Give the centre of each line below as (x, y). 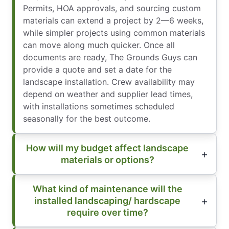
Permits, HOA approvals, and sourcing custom (112, 8)
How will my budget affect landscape (107, 148)
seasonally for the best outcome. (87, 119)
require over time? (107, 213)
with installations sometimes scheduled (99, 107)
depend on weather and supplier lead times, (108, 94)
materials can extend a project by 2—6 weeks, (113, 21)
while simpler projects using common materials (114, 33)
